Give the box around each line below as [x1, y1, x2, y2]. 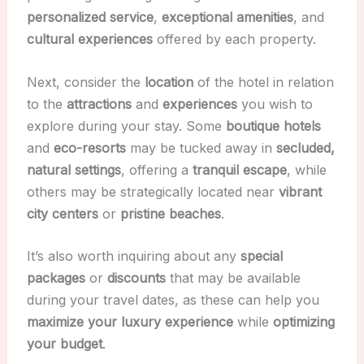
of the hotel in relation [193, 73, 334, 90]
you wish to [236, 95, 313, 112]
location [144, 73, 193, 90]
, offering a [120, 161, 193, 178]
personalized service [26, 9, 154, 26]
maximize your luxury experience [26, 314, 233, 331]
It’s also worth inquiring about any [26, 248, 240, 265]
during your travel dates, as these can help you [26, 292, 319, 309]
